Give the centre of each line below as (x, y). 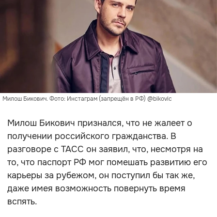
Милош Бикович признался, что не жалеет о (100, 123)
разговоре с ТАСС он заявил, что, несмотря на (105, 149)
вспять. (22, 201)
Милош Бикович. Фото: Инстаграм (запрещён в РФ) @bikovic (87, 99)
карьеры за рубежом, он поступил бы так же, (101, 175)
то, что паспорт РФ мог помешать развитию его (107, 162)
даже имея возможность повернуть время (96, 188)
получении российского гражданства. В (92, 136)
